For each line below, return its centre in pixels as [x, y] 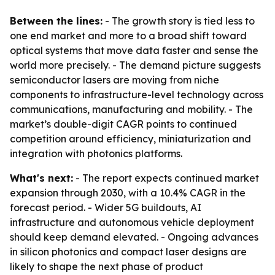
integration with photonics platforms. [96, 153]
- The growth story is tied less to [179, 21]
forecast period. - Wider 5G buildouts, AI [106, 207]
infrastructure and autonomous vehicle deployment [132, 222]
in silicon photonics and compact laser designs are [128, 252]
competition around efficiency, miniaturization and [130, 139]
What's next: [41, 178]
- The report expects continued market [166, 178]
